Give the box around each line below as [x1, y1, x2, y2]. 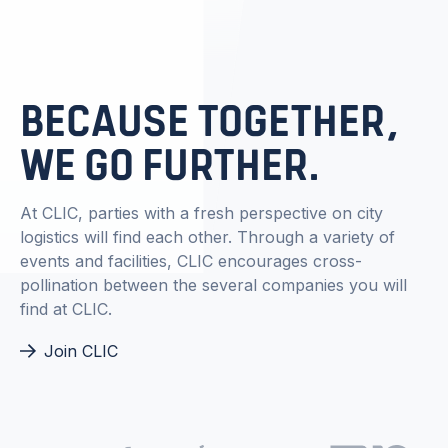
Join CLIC [43, 340, 118, 361]
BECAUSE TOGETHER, [20, 102, 399, 147]
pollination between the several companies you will [20, 274, 407, 295]
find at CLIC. [20, 298, 112, 319]
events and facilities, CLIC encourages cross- [20, 250, 362, 271]
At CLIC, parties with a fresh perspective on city [20, 202, 383, 223]
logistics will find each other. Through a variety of [20, 226, 395, 247]
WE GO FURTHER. [20, 146, 320, 191]
